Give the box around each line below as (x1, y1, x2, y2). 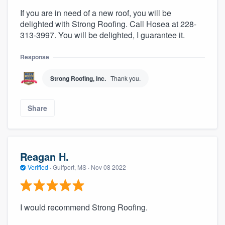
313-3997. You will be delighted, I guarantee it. (20, 29, 185, 41)
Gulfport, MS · (51, 162, 91, 171)
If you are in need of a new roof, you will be (20, 7, 171, 19)
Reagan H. (20, 149, 69, 164)
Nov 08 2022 (91, 162, 126, 171)
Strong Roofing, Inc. (50, 74, 106, 83)
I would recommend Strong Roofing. (20, 201, 148, 213)
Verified (26, 162, 50, 171)
